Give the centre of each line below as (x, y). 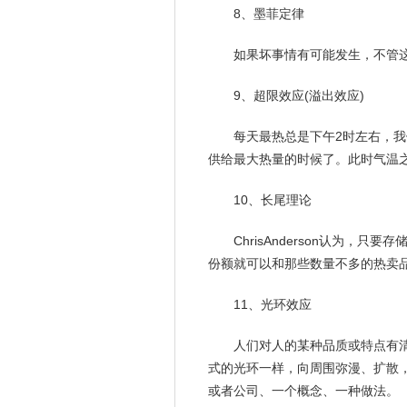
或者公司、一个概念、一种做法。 (303, 391)
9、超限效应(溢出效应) (299, 95)
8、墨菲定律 (269, 14)
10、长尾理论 (273, 200)
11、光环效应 (273, 304)
